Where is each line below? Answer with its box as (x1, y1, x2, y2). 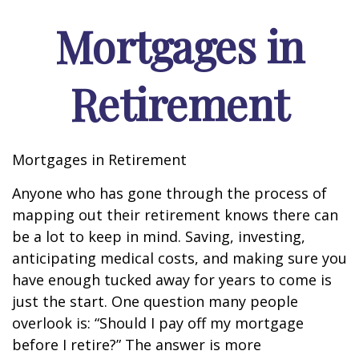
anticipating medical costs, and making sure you (12, 248, 347, 268)
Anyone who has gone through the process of (12, 184, 327, 203)
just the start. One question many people (12, 292, 298, 311)
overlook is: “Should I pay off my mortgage (12, 313, 304, 333)
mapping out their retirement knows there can (12, 205, 338, 224)
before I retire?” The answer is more (12, 335, 261, 354)
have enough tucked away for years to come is (12, 270, 332, 289)
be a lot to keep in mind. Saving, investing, (12, 227, 305, 246)
